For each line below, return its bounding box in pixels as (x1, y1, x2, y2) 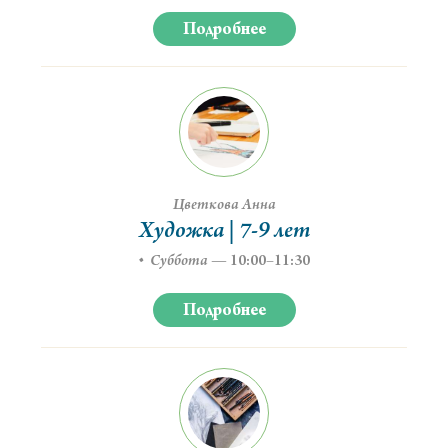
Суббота (150, 253, 208, 270)
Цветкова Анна (172, 197, 276, 214)
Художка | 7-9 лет (138, 220, 310, 245)
